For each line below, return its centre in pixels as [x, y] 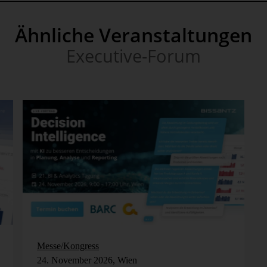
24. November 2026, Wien [87, 260]
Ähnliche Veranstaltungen [133, 35]
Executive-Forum [133, 55]
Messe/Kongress [68, 246]
